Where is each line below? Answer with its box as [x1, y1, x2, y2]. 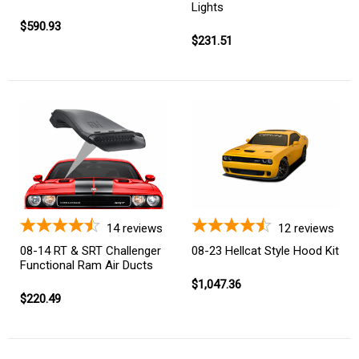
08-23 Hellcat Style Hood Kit [192, 243, 339, 258]
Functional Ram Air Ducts [20, 257, 153, 272]
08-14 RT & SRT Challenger [20, 243, 161, 258]
